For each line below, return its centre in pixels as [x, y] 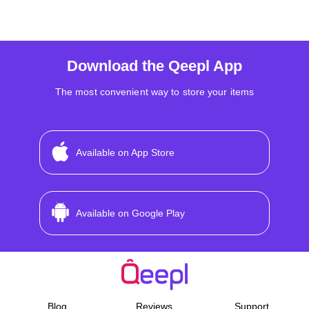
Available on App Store [126, 152]
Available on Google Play [131, 213]
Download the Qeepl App [154, 66]
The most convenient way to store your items [154, 91]
